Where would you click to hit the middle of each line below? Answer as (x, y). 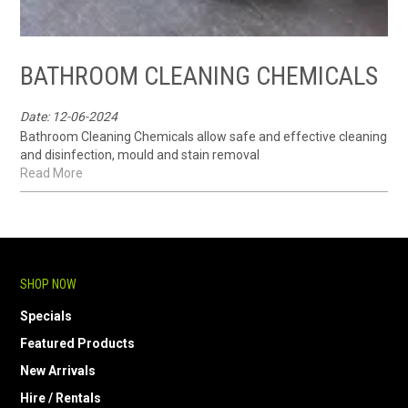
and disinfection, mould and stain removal (140, 155)
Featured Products (78, 344)
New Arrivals (58, 371)
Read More (52, 173)
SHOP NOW (49, 285)
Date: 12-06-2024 (69, 117)
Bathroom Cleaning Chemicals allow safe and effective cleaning (204, 137)
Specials (46, 316)
